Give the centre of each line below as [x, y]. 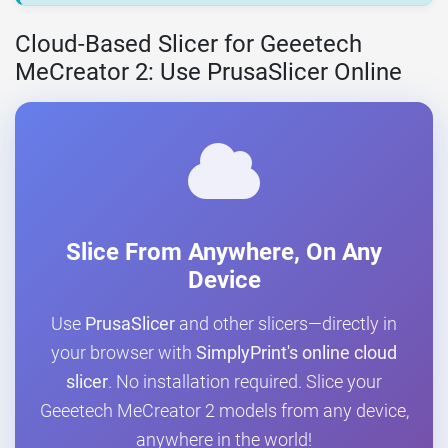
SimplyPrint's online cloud [296, 353]
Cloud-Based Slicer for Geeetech [188, 44]
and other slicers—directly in [286, 324]
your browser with [123, 353]
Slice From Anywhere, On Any [224, 252]
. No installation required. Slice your [245, 382]
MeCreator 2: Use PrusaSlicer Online [208, 72]
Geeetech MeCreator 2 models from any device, [224, 411]
